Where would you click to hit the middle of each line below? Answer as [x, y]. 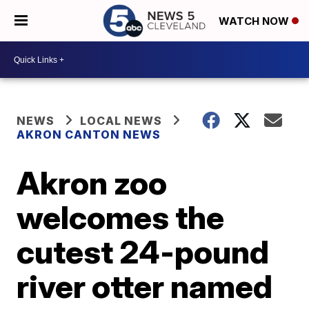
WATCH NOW [255, 21]
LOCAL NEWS [121, 121]
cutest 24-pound [143, 252]
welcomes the [121, 217]
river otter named [145, 286]
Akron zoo [92, 183]
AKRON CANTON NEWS [89, 134]
